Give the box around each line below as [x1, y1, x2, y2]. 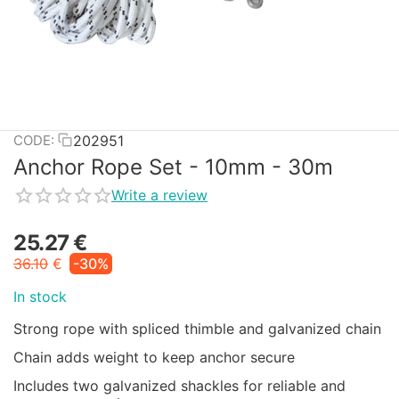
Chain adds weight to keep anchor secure [13, 347, 295, 366]
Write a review [111, 186, 208, 205]
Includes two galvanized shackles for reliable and [13, 376, 346, 395]
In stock [13, 287, 67, 305]
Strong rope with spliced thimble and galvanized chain [13, 319, 386, 338]
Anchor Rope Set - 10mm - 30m [13, 154, 333, 181]
